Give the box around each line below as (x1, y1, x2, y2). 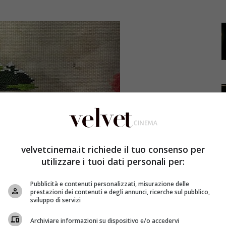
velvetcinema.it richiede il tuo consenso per (21, 143, 205, 155)
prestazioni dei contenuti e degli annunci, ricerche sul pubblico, (30, 188, 210, 196)
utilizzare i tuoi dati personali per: (41, 155, 185, 167)
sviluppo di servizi (30, 196, 81, 204)
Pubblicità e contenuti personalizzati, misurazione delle (30, 180, 189, 188)
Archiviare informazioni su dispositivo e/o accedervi (30, 216, 179, 225)
